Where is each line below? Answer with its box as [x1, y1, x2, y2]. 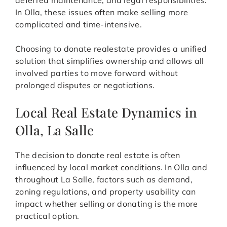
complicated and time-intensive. [15, 19, 142, 30]
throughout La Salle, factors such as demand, [15, 174, 193, 185]
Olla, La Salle [15, 121, 94, 139]
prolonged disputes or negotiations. [15, 80, 155, 91]
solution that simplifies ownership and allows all [15, 56, 204, 66]
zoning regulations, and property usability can [15, 186, 196, 197]
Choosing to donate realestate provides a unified [15, 44, 207, 54]
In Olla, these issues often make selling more [15, 7, 188, 18]
